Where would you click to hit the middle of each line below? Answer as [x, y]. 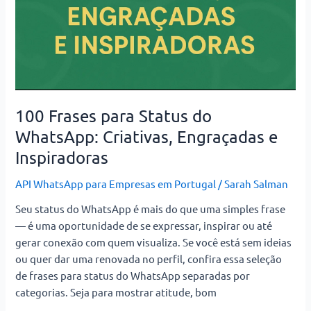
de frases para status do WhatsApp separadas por [133, 276]
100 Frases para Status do [114, 115]
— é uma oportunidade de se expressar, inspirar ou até [144, 226]
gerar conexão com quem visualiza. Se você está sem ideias [154, 242]
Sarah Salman [257, 183]
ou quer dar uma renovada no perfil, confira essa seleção [149, 259]
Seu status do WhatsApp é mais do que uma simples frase [151, 209]
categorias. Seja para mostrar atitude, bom [116, 292]
